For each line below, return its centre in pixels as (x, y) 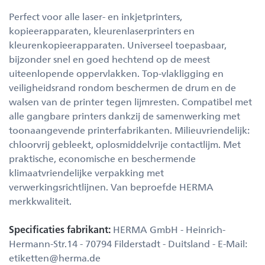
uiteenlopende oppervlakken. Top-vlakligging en (116, 73)
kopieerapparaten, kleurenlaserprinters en (102, 30)
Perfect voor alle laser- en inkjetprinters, (96, 16)
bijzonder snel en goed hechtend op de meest (109, 59)
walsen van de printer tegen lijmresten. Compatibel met (130, 101)
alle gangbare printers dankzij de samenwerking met (125, 116)
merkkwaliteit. (40, 201)
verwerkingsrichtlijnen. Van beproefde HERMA (111, 187)
